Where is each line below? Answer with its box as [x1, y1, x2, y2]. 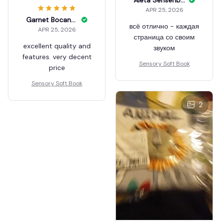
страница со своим [134, 32, 195, 41]
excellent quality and [23, 41, 91, 50]
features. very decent [22, 52, 92, 61]
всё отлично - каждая [129, 21, 199, 31]
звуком [153, 43, 175, 52]
